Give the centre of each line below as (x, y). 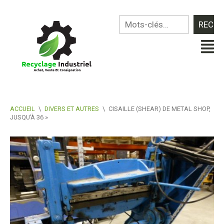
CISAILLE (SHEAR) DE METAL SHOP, (159, 108)
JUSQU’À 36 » (29, 117)
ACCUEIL (22, 108)
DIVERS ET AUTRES (72, 108)
